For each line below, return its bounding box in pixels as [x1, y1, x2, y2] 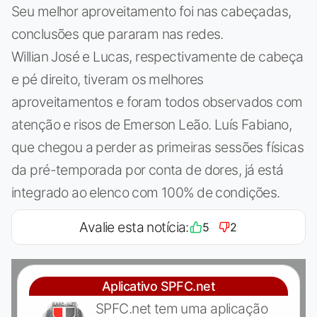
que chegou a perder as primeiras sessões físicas [11, 138, 304, 156]
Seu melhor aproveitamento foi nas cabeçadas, [11, 2, 292, 20]
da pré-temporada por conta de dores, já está [11, 161, 284, 178]
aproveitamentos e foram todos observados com [11, 93, 303, 110]
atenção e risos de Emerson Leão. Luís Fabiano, [11, 115, 292, 133]
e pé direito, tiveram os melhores [11, 70, 204, 88]
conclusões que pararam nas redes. [11, 25, 224, 42]
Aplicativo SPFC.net [102, 278, 215, 294]
